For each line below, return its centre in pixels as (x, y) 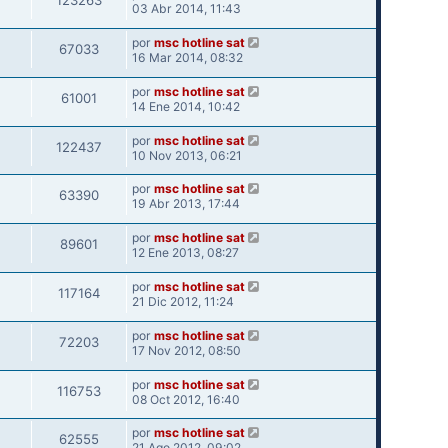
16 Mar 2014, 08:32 (187, 57)
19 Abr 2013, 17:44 (185, 204)
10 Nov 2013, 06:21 (186, 155)
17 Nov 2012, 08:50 (186, 350)
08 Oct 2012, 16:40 (185, 399)
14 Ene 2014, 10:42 (185, 106)
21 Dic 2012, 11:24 (182, 301)
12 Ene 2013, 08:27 (185, 253)
